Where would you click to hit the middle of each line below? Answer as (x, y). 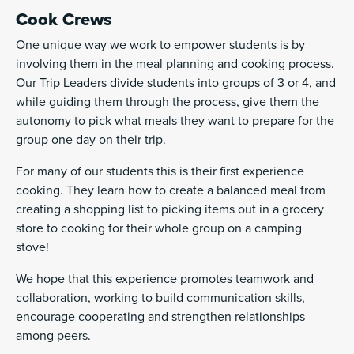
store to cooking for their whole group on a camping (159, 228)
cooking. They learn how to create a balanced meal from (171, 190)
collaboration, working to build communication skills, (160, 298)
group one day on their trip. (92, 139)
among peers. (55, 335)
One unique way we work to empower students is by (160, 45)
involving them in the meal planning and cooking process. (175, 64)
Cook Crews (64, 19)
